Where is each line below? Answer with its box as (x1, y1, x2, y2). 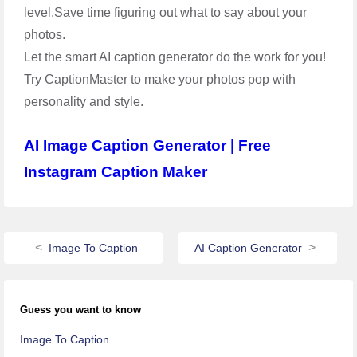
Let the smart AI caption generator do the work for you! (24, 49, 326, 64)
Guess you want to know (20, 303, 141, 316)
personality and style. (24, 94, 143, 108)
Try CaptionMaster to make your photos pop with (24, 72, 296, 86)
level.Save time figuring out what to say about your (24, 5, 307, 19)
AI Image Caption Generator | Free (24, 136, 271, 154)
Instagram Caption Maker (24, 163, 207, 180)
